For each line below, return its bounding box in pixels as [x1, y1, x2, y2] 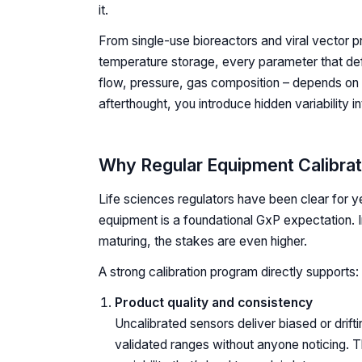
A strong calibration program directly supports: [99, 263, 359, 280]
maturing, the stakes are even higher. [99, 233, 307, 249]
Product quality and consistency [115, 294, 313, 310]
